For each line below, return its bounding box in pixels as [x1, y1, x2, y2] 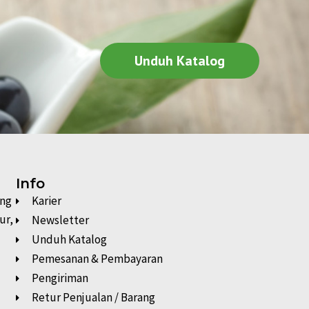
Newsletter [31, 212, 89, 228]
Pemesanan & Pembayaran [31, 251, 163, 267]
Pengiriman [31, 270, 88, 286]
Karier [31, 193, 61, 209]
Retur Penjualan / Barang [31, 290, 155, 306]
